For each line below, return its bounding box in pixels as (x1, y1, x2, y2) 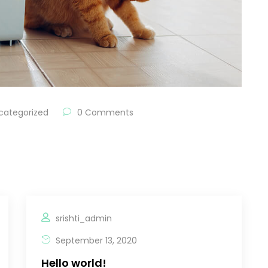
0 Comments (75, 106, 133, 118)
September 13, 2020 (53, 234, 137, 246)
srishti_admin (56, 212, 112, 224)
